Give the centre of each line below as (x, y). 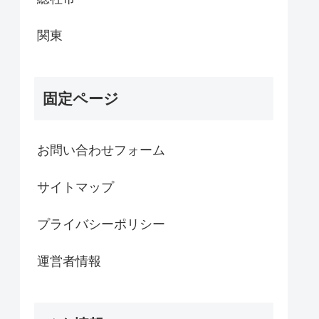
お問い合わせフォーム (101, 150)
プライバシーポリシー (101, 224)
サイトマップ (75, 187)
